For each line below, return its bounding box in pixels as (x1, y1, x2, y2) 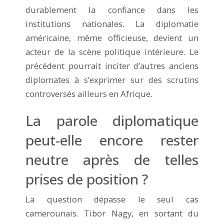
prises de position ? (25, 169, 148, 188)
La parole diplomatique (25, 110, 198, 130)
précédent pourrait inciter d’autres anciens (25, 59, 198, 71)
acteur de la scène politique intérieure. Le (25, 45, 198, 57)
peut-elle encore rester (25, 130, 198, 149)
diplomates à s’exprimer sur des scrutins (25, 73, 198, 85)
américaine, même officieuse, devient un (25, 31, 198, 43)
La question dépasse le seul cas (25, 193, 198, 205)
